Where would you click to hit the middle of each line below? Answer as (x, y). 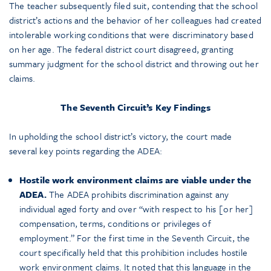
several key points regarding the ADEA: (86, 151)
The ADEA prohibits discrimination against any (138, 194)
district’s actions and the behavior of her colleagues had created (135, 20)
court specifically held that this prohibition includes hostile (133, 253)
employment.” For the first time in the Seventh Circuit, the (135, 238)
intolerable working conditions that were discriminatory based (131, 35)
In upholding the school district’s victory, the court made (121, 136)
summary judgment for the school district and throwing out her (134, 64)
